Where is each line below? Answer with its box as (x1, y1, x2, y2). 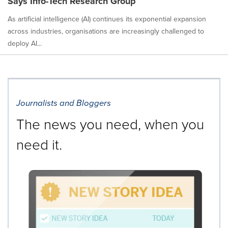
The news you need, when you (16, 113, 204, 134)
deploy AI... (8, 38, 42, 48)
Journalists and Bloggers (16, 96, 111, 109)
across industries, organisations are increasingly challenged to (8, 25, 204, 36)
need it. (16, 134, 62, 154)
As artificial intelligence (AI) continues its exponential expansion (8, 13, 206, 24)
